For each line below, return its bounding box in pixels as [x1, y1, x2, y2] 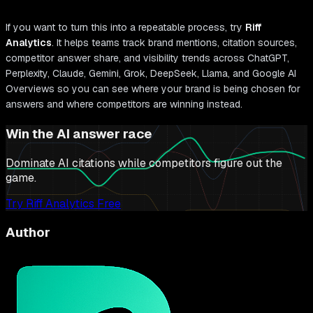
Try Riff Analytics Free [6, 196, 121, 211]
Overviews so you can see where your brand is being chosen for [6, 82, 300, 96]
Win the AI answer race [6, 124, 152, 143]
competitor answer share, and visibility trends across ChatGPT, [6, 52, 289, 65]
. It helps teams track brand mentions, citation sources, [52, 36, 297, 50]
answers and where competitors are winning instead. [6, 98, 242, 111]
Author [6, 224, 50, 242]
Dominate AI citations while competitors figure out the [6, 155, 282, 170]
